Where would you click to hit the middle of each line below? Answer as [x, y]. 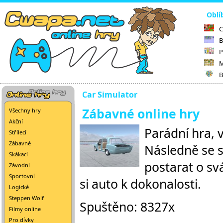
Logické [19, 187]
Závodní [19, 165]
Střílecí [18, 132]
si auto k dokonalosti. [140, 184]
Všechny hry [25, 110]
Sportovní [22, 176]
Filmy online [25, 209]
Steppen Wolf [26, 198]
